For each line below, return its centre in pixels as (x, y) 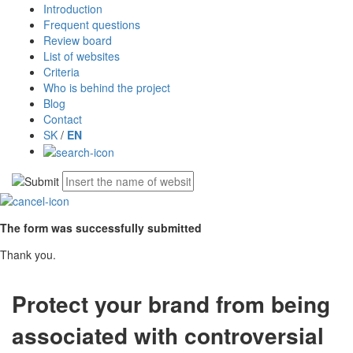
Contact (63, 119)
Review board (78, 40)
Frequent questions (92, 24)
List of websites (82, 56)
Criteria (61, 71)
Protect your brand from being (171, 304)
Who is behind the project (107, 87)
